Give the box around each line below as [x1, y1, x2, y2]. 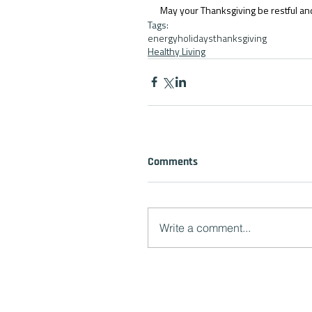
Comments [148, 154, 198, 169]
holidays [178, 30, 213, 45]
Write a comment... [159, 220, 251, 235]
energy [148, 30, 178, 45]
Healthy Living [148, 43, 205, 58]
